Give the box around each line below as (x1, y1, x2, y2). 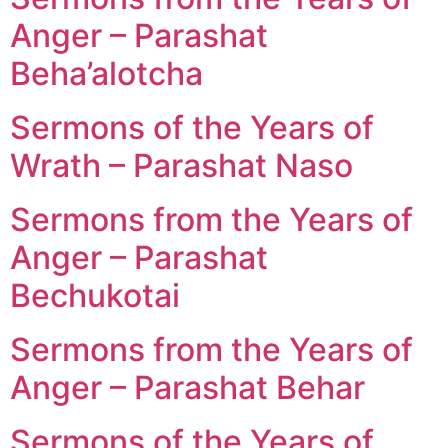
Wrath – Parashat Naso (10, 145, 353, 185)
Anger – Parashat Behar (10, 367, 365, 407)
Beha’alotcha (10, 53, 203, 93)
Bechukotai (10, 275, 180, 315)
